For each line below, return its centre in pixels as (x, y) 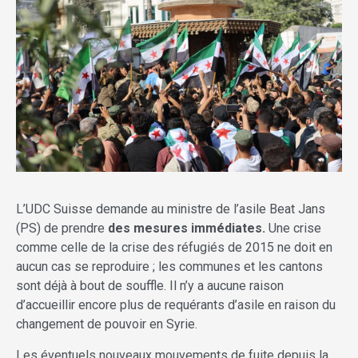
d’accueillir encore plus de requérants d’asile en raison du (176, 305)
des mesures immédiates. (187, 229)
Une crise (293, 229)
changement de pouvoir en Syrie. (107, 324)
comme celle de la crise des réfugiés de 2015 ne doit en (174, 248)
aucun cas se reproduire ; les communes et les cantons (169, 267)
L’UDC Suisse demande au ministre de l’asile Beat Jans (171, 209)
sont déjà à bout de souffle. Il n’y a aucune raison (150, 286)
